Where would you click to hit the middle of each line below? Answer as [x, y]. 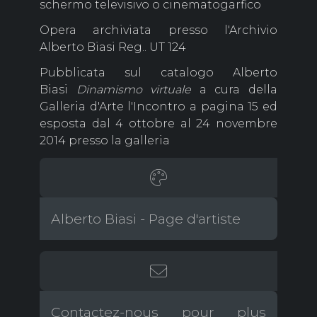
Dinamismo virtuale [134, 90]
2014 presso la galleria [105, 141]
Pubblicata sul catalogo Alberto [158, 73]
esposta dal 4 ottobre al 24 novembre [158, 124]
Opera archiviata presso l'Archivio [158, 30]
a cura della [235, 90]
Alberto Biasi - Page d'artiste [146, 219]
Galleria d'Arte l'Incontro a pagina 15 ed [158, 107]
